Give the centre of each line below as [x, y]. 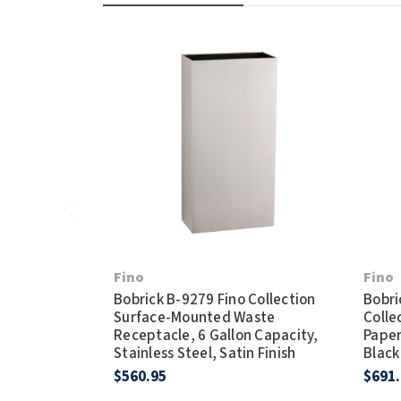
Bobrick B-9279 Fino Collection [215, 300]
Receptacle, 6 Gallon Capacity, [216, 336]
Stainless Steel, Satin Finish [205, 354]
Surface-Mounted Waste [195, 318]
